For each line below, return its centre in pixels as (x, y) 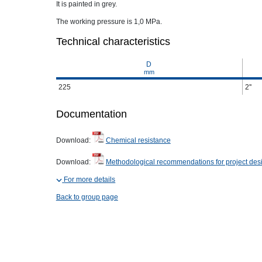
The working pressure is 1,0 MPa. (109, 22)
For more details (90, 180)
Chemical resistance (138, 140)
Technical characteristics (113, 42)
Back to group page (87, 197)
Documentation (91, 114)
